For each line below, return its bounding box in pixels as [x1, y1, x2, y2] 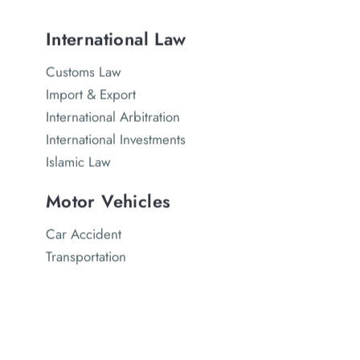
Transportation [45, 247, 126, 267]
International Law [45, 26, 186, 52]
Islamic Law [45, 152, 111, 172]
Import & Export [45, 84, 136, 104]
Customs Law [45, 62, 121, 82]
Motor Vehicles [45, 188, 171, 215]
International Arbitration [45, 107, 180, 127]
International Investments [45, 129, 186, 149]
